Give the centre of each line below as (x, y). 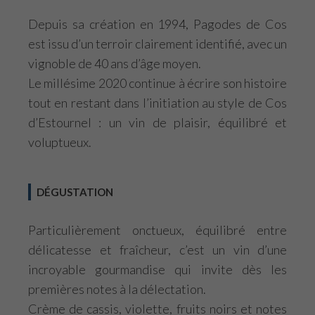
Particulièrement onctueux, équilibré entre (157, 230)
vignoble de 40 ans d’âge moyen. (115, 63)
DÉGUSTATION (75, 192)
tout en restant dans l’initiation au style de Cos (157, 103)
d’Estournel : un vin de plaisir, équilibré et (157, 122)
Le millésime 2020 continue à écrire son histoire (157, 83)
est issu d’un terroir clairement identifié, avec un (157, 44)
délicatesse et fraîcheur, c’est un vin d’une (157, 250)
